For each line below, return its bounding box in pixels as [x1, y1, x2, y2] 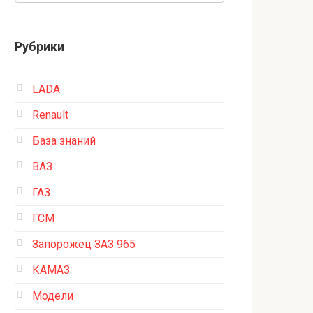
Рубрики [15, 40, 64, 54]
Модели [32, 289, 73, 303]
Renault [32, 108, 68, 122]
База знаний [32, 134, 96, 147]
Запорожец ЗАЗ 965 [32, 238, 136, 251]
